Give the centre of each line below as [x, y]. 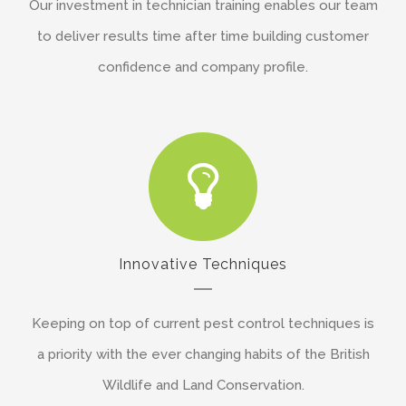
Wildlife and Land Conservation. [203, 385]
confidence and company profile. [203, 67]
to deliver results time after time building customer [203, 36]
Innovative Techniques [203, 264]
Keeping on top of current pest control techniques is [203, 323]
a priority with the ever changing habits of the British [203, 354]
